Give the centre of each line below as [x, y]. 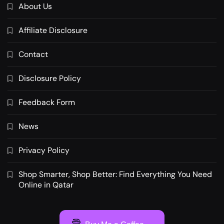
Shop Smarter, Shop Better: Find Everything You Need [115, 174]
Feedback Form [47, 102]
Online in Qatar [46, 185]
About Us [35, 6]
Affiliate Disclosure [53, 30]
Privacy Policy [44, 150]
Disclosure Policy [50, 78]
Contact [33, 54]
